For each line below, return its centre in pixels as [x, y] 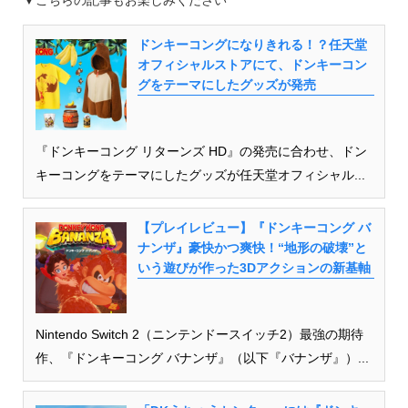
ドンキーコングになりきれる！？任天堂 [252, 44]
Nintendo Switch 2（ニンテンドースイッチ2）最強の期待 [199, 334]
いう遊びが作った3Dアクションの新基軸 [254, 267]
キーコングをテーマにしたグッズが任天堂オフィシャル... [200, 174]
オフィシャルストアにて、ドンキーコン [252, 64]
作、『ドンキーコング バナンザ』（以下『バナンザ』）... [202, 357]
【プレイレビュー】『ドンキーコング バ [254, 227]
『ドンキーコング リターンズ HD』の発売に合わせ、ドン [201, 151]
